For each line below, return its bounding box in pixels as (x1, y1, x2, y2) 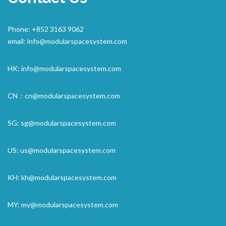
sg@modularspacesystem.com (21, 118, 116, 127)
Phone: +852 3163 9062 (8, 24, 84, 33)
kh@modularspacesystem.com (21, 173, 117, 182)
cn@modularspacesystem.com (25, 91, 120, 100)
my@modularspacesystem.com (21, 200, 118, 209)
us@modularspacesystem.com (20, 145, 116, 154)
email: (8, 36, 27, 45)
